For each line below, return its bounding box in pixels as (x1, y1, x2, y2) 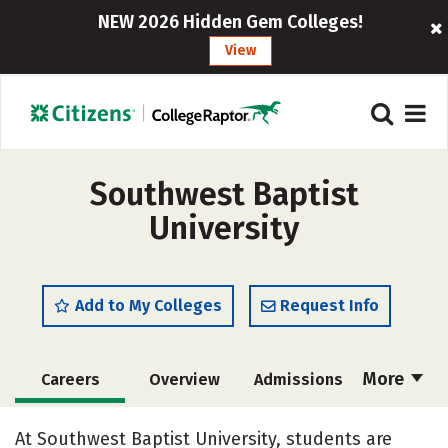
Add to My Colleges (75, 296, 222, 315)
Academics (143, 416, 225, 435)
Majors (272, 416, 324, 435)
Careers (40, 370, 100, 389)
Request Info (280, 296, 379, 315)
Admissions (253, 370, 343, 389)
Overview (148, 370, 220, 389)
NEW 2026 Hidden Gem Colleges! (98, 11, 364, 33)
